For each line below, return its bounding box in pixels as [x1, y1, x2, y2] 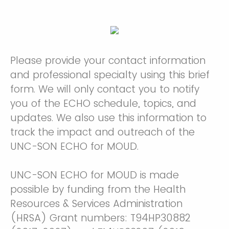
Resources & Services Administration [10, 197, 182, 211]
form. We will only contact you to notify [10, 82, 199, 96]
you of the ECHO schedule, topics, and [10, 97, 196, 110]
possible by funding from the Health [10, 182, 186, 196]
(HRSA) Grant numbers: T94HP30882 [10, 211, 191, 225]
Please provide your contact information [10, 54, 205, 67]
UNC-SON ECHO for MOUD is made [10, 168, 179, 182]
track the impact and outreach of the [10, 125, 195, 139]
